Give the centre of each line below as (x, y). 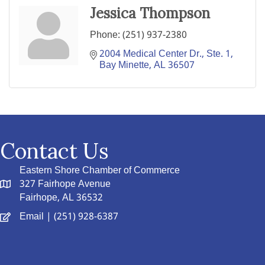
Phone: (105, 35)
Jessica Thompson (150, 14)
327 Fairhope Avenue (65, 185)
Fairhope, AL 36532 (61, 198)
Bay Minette (124, 66)
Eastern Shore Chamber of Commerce (100, 171)
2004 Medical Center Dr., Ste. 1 (165, 54)
